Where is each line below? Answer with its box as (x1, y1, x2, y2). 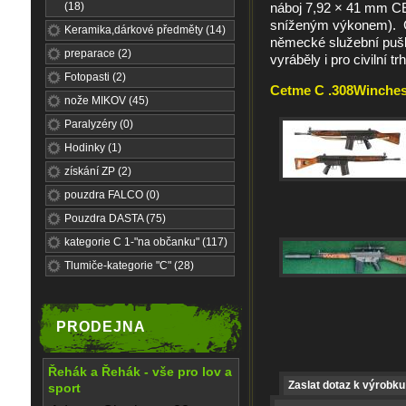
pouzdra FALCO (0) (64, 188, 159, 201)
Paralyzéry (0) (64, 118, 133, 130)
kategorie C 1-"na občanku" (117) (64, 236, 227, 248)
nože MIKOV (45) (64, 94, 149, 107)
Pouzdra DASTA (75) (64, 212, 166, 225)
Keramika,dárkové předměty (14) (64, 24, 226, 36)
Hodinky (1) (64, 141, 121, 154)
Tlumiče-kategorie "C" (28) (64, 259, 194, 272)
